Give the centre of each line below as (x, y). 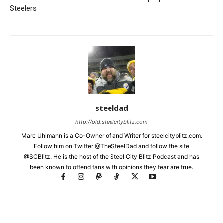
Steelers (23, 8)
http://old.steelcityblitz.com (111, 122)
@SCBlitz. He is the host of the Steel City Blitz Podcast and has (111, 156)
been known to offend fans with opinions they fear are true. (111, 167)
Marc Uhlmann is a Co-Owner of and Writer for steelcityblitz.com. (111, 135)
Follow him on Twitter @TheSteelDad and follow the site (111, 146)
